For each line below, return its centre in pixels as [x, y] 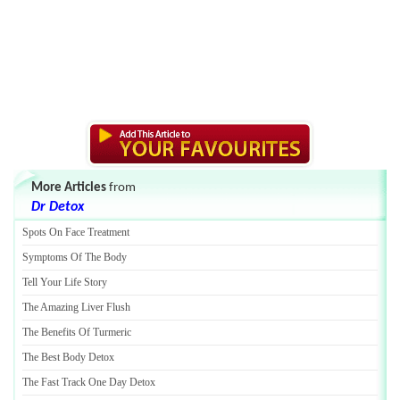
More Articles [69, 188]
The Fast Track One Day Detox [89, 382]
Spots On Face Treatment [76, 232]
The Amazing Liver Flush [76, 307]
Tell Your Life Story [65, 282]
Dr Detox [58, 207]
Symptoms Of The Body [75, 257]
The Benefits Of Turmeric [77, 332]
